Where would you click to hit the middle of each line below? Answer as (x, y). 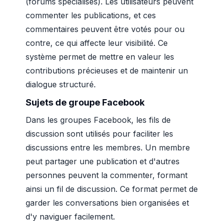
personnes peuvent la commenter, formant (107, 175)
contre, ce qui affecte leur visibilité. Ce (97, 43)
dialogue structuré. (61, 84)
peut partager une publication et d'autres (103, 161)
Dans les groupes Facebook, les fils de (98, 120)
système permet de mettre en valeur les (100, 57)
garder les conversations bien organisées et (107, 203)
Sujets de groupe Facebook (85, 102)
